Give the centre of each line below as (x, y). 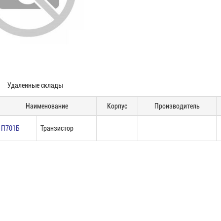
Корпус (117, 106)
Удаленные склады (35, 85)
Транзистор (57, 128)
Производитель (177, 106)
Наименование (47, 106)
